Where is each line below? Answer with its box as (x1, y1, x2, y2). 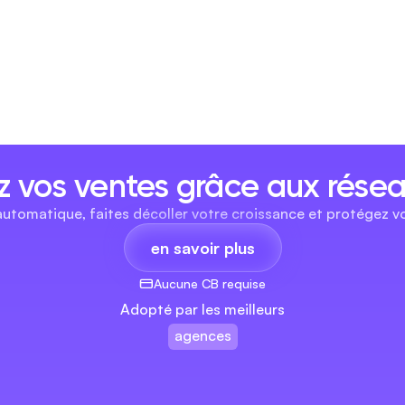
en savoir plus (150, 238, 255, 258)
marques (174, 361, 233, 379)
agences (174, 326, 232, 344)
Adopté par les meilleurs (120, 300, 285, 318)
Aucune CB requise (154, 276, 266, 291)
